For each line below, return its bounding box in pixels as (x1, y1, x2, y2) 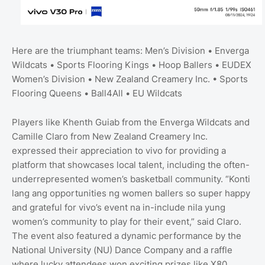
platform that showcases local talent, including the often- (12, 159, 250, 170)
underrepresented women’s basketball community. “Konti (12, 173, 250, 185)
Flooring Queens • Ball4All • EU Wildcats (12, 87, 182, 99)
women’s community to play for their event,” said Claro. (12, 215, 241, 227)
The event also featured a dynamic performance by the (12, 230, 241, 241)
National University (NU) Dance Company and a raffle (12, 244, 232, 256)
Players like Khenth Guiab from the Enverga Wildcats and (12, 116, 250, 128)
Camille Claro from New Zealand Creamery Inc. (12, 130, 208, 142)
